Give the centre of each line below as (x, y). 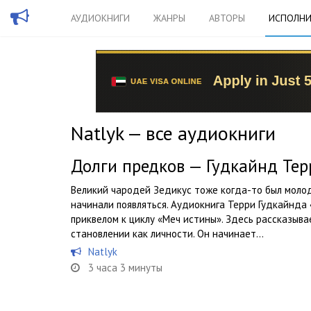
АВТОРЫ (227, 18)
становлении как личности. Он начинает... (167, 234)
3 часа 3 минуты (125, 268)
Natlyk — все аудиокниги (173, 133)
